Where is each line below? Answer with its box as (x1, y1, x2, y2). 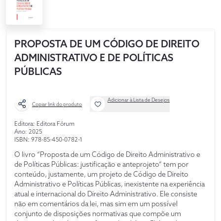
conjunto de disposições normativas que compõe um (14, 209, 181, 219)
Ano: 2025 (14, 128, 42, 136)
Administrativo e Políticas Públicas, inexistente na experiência (14, 180, 205, 189)
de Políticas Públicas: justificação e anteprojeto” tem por (14, 160, 188, 169)
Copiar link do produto (32, 101, 82, 108)
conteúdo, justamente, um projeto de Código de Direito (14, 170, 188, 179)
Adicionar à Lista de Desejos (108, 97, 170, 104)
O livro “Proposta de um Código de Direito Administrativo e (14, 150, 200, 159)
